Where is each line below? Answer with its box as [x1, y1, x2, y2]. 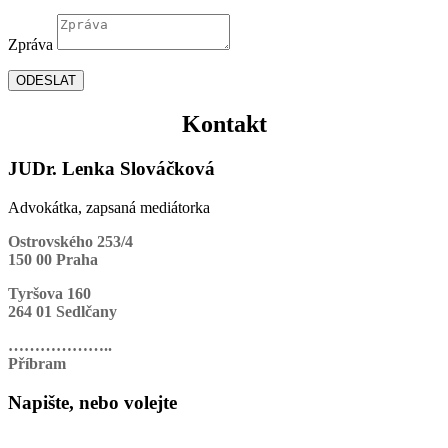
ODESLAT [16, 73, 76, 89]
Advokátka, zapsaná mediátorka [8, 198, 210, 216]
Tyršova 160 [8, 284, 91, 302]
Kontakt [181, 111, 267, 138]
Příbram [8, 354, 66, 372]
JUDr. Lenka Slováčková [8, 158, 215, 180]
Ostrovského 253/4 [8, 232, 133, 250]
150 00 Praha [8, 250, 98, 268]
